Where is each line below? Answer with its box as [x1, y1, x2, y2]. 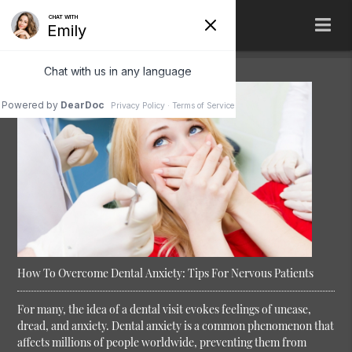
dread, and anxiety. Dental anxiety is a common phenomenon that [17, 318, 335, 334]
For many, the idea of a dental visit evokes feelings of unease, [17, 302, 312, 317]
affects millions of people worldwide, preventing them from [17, 335, 307, 350]
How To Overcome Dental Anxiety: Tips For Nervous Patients [17, 266, 314, 281]
